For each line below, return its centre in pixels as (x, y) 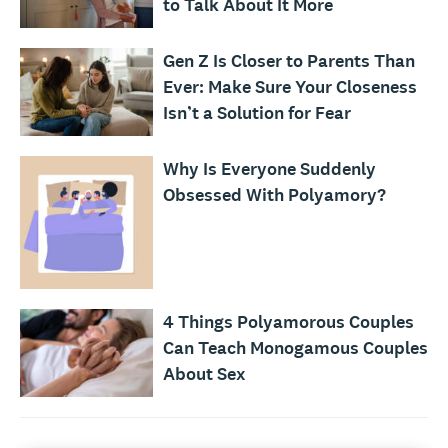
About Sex (204, 373)
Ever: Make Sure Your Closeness (289, 86)
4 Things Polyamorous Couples (288, 321)
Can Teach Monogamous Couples (295, 347)
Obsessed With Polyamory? (274, 195)
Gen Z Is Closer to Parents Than (288, 60)
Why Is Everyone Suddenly (269, 169)
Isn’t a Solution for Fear (256, 112)
